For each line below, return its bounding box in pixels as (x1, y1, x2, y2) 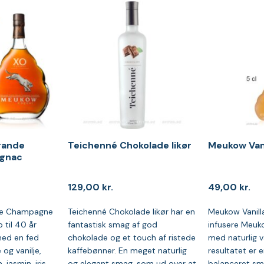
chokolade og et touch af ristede (67, 232, 196, 243)
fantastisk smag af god (67, 219, 157, 230)
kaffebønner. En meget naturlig (67, 245, 187, 256)
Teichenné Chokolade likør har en (67, 206, 195, 217)
